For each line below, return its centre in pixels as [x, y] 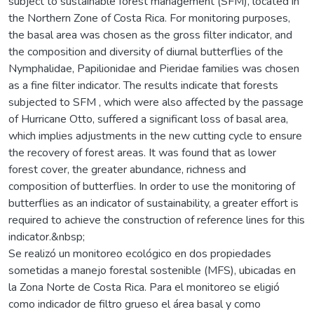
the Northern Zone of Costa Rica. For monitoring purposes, [149, 18]
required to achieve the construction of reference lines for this [157, 220]
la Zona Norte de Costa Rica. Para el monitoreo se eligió [144, 287]
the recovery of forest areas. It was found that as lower [142, 152]
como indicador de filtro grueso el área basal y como [135, 304]
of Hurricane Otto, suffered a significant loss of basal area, [148, 119]
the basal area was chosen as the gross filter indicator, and [150, 35]
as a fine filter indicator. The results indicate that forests [143, 85]
